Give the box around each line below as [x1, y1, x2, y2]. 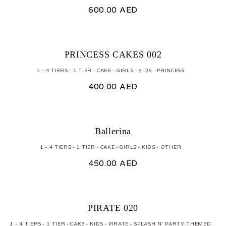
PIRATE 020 [88, 202, 138, 213]
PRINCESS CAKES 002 [64, 49, 162, 60]
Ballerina [94, 126, 132, 136]
